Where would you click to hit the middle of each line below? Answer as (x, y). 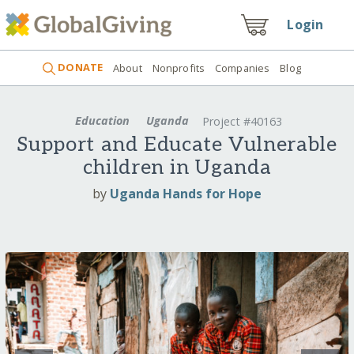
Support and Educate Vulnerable (177, 145)
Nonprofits (179, 68)
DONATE (79, 68)
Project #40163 (242, 122)
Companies (243, 68)
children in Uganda (177, 168)
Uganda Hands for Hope (186, 193)
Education (103, 120)
